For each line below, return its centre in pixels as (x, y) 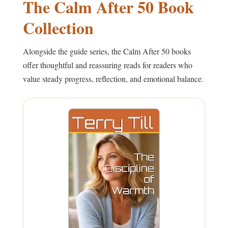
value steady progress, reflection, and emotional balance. (113, 78)
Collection (58, 27)
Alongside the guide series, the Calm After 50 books (107, 51)
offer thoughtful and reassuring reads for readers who (108, 65)
